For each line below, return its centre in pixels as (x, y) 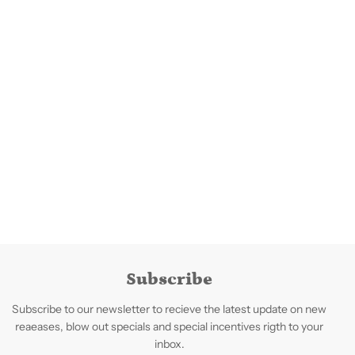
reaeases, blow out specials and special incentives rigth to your (170, 326)
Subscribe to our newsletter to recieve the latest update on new (170, 309)
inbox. (169, 344)
